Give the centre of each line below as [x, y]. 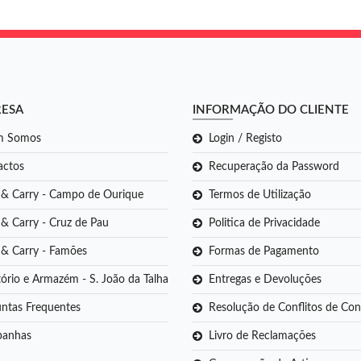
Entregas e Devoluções [265, 280]
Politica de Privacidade [264, 224]
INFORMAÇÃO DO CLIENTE [271, 110]
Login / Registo [245, 139]
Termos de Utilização [260, 195]
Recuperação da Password [274, 167]
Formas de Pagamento [264, 252]
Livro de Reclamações [262, 336]
